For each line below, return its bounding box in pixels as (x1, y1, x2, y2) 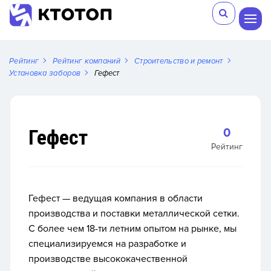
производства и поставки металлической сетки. (28, 207, 240, 220)
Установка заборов (9, 68, 81, 78)
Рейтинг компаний (53, 56, 120, 66)
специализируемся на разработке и (28, 238, 186, 250)
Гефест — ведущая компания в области (28, 192, 203, 204)
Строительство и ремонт (134, 56, 223, 66)
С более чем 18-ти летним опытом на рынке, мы (28, 223, 237, 235)
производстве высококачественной (28, 253, 188, 265)
